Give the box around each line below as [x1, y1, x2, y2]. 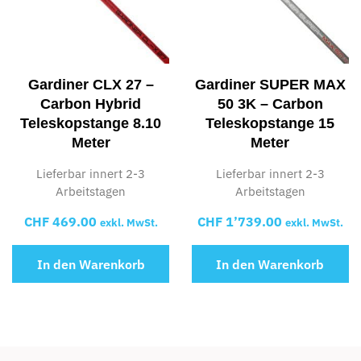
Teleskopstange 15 [205, 114, 335, 131]
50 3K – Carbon [217, 95, 323, 112]
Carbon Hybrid [40, 95, 142, 112]
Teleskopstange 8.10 [20, 114, 162, 131]
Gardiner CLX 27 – [27, 76, 154, 93]
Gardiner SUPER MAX [194, 76, 346, 93]
